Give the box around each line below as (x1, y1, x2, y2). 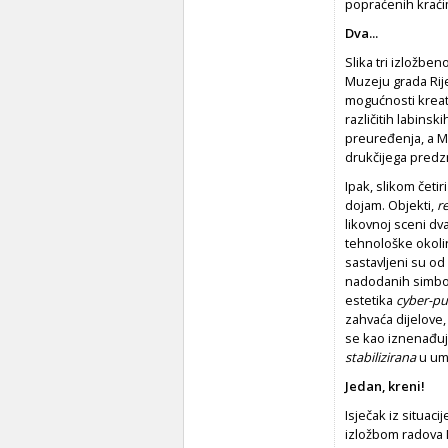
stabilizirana (345, 347, 416, 366)
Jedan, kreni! (345, 376, 425, 395)
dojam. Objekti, (345, 195, 437, 214)
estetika (345, 290, 396, 309)
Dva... (345, 23, 378, 42)
